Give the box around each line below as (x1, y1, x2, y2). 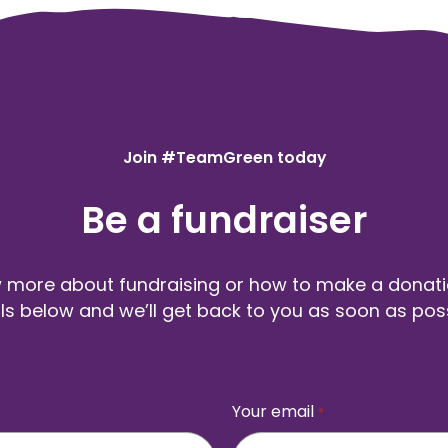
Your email (232, 400, 315, 424)
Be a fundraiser (81, 194, 367, 247)
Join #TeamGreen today (122, 147, 326, 169)
